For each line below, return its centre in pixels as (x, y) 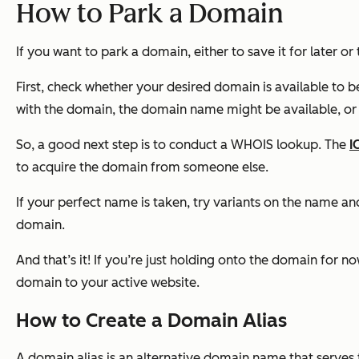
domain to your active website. (108, 283)
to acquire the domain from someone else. (142, 167)
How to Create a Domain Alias (151, 321)
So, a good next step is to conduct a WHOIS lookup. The (183, 145)
